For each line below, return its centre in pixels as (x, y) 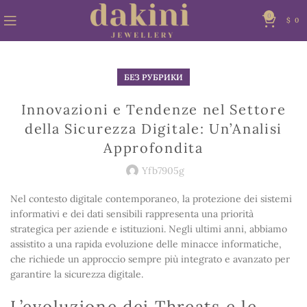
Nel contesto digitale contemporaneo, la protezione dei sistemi (151, 199)
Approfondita (153, 148)
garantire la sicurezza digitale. (77, 274)
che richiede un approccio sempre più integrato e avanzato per (150, 259)
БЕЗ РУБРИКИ (153, 77)
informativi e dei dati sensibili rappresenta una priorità (132, 214)
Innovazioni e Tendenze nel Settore (153, 109)
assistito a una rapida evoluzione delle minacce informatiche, (146, 244)
